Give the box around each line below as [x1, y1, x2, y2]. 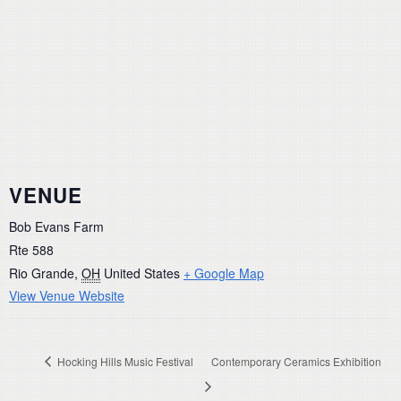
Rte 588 [9, 241, 54, 260]
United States [104, 264, 180, 283]
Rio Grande [9, 264, 74, 283]
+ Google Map [183, 264, 264, 283]
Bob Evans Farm [9, 218, 104, 236]
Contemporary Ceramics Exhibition [211, 353, 382, 369]
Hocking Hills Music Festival [55, 353, 193, 369]
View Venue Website [9, 286, 124, 305]
